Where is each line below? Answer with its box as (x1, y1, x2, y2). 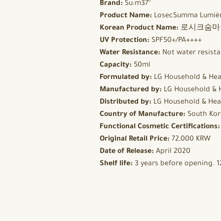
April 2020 (156, 148, 190, 156)
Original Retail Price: (100, 136, 170, 144)
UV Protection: (100, 37, 149, 45)
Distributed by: (100, 99, 153, 107)
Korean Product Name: (100, 25, 179, 33)
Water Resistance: (100, 49, 160, 57)
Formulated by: (100, 74, 152, 82)
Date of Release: (100, 148, 156, 156)
